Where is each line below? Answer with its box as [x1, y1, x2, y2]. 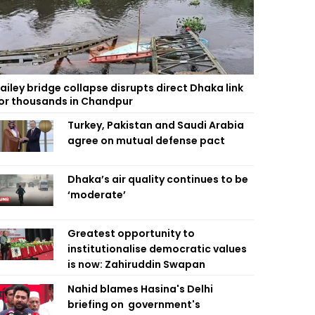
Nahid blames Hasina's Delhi [67, 282, 213, 296]
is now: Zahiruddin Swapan [67, 257, 205, 271]
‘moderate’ [67, 188, 126, 202]
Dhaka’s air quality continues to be [67, 172, 248, 186]
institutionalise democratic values [67, 242, 247, 256]
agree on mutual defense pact [67, 134, 225, 148]
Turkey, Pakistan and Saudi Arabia [67, 118, 244, 132]
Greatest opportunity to [67, 226, 195, 240]
